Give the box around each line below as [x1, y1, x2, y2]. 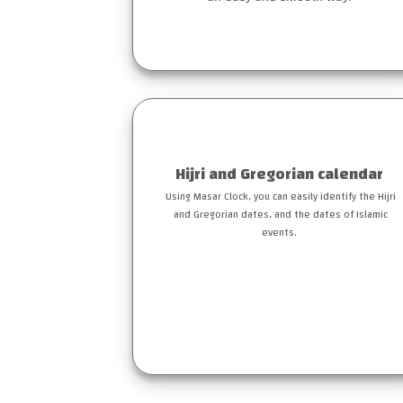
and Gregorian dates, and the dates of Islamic [174, 205, 388, 225]
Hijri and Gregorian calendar [175, 159, 387, 190]
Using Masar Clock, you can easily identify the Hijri [166, 187, 396, 207]
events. [262, 223, 300, 243]
